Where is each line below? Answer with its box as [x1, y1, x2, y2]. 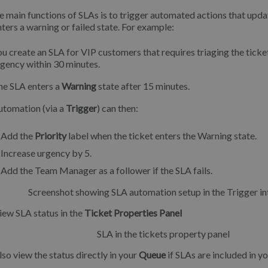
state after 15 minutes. [96, 80, 190, 92]
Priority [35, 130, 66, 141]
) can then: [97, 102, 138, 114]
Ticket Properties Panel [84, 207, 182, 218]
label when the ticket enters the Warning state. [66, 130, 257, 141]
